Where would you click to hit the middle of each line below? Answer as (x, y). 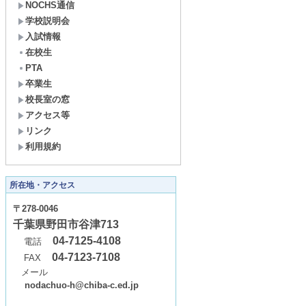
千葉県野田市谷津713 (66, 224)
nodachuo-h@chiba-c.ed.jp (82, 285)
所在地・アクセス (42, 185)
